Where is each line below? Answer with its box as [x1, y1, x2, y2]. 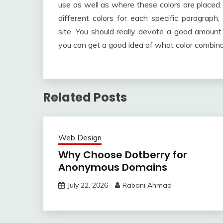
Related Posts [43, 89, 127, 106]
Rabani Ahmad [122, 181, 172, 190]
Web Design [58, 133, 102, 143]
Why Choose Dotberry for [58, 148, 187, 162]
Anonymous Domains [58, 160, 167, 175]
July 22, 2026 [67, 181, 108, 190]
